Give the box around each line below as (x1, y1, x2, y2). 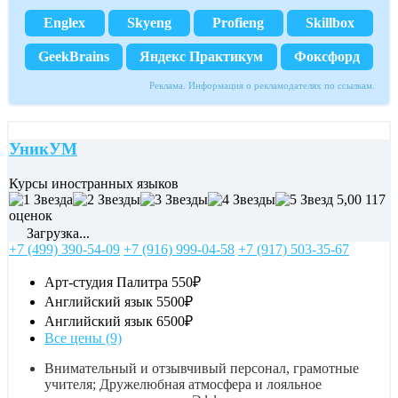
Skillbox (305, 15, 354, 31)
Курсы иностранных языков (9, 175, 179, 191)
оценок (9, 207, 52, 223)
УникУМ (9, 139, 77, 158)
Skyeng (126, 15, 171, 31)
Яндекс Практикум (139, 49, 264, 65)
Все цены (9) (44, 330, 122, 346)
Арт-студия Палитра (44, 274, 168, 290)
